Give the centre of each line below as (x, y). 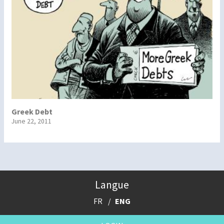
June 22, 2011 (31, 121)
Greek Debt (32, 111)
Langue (112, 184)
